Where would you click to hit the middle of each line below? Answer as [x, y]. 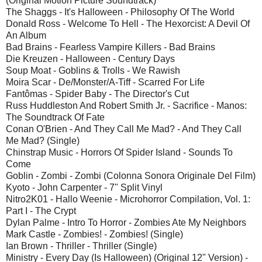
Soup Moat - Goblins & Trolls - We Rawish [93, 70]
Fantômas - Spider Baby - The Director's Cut [97, 94]
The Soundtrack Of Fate [55, 117]
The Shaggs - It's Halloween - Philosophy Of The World [120, 12]
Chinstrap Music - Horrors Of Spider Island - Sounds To [119, 152]
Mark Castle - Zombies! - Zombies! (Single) [94, 234]
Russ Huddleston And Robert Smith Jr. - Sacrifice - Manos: [126, 105]
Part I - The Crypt [41, 211]
